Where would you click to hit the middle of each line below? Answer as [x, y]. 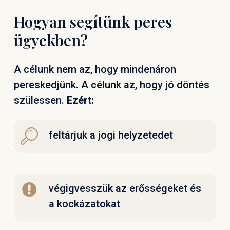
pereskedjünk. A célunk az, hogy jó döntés [111, 85]
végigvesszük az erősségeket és [125, 188]
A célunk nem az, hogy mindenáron [95, 70]
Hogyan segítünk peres [93, 22]
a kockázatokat [85, 204]
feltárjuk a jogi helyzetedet [111, 135]
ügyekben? [51, 40]
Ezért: [80, 100]
